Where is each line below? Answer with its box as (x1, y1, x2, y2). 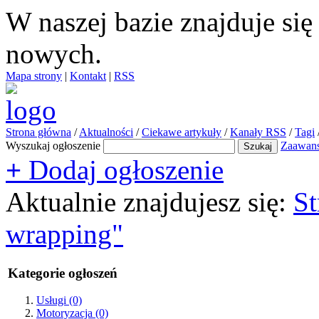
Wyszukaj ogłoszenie (6, 140, 100, 152)
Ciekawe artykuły (142, 126, 221, 138)
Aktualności (79, 126, 133, 138)
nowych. (6, 38, 102, 69)
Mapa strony (6, 70, 62, 82)
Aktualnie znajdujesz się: (6, 187, 286, 217)
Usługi (36, 294, 69, 307)
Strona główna (6, 126, 71, 138)
